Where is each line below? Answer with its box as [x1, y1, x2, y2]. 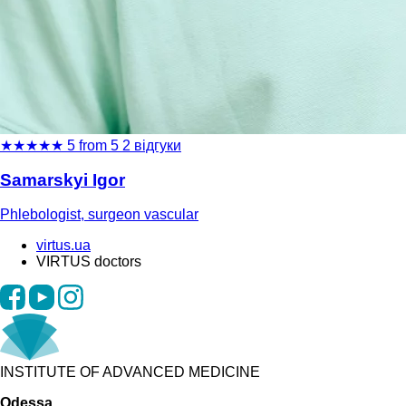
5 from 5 [67, 137, 119, 153]
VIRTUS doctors [36, 253, 141, 269]
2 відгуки [122, 137, 181, 153]
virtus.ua [36, 237, 91, 253]
